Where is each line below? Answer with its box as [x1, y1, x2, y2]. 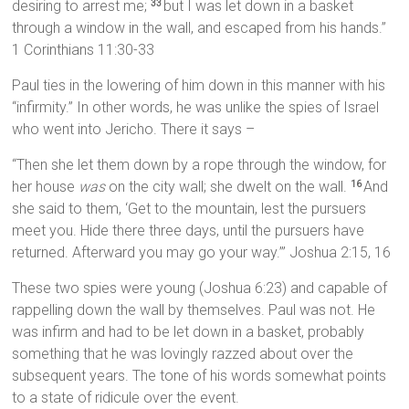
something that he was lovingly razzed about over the [12, 345, 354, 363]
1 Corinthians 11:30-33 [12, 41, 155, 59]
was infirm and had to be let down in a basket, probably [12, 323, 365, 341]
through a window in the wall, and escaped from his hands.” [12, 19, 387, 37]
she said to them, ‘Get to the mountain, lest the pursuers [12, 200, 367, 218]
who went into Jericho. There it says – [12, 121, 256, 139]
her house [12, 178, 79, 196]
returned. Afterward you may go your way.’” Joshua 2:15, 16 [12, 244, 392, 262]
